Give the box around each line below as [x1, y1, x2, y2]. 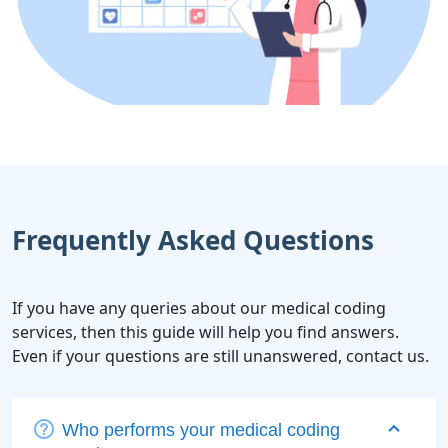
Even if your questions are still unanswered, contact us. [12, 344, 429, 367]
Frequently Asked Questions [12, 221, 374, 258]
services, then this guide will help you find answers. [12, 320, 399, 343]
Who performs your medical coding [62, 419, 340, 440]
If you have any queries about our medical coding [12, 296, 386, 319]
